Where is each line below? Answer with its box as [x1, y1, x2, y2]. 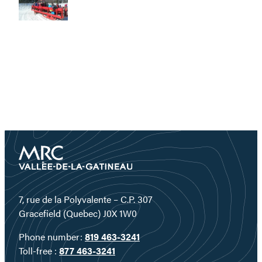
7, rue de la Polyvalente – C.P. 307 [19, 192, 153, 206]
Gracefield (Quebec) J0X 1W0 [19, 206, 137, 220]
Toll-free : [19, 244, 59, 258]
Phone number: [19, 230, 85, 244]
